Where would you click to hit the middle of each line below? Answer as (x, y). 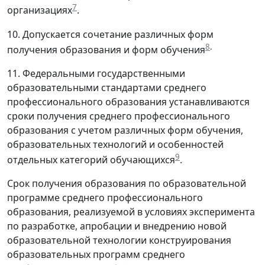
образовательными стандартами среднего (107, 88)
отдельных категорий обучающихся (91, 160)
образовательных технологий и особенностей (115, 145)
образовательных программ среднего (96, 255)
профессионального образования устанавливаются (128, 102)
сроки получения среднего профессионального (119, 116)
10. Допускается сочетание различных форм (110, 34)
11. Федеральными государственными (96, 74)
